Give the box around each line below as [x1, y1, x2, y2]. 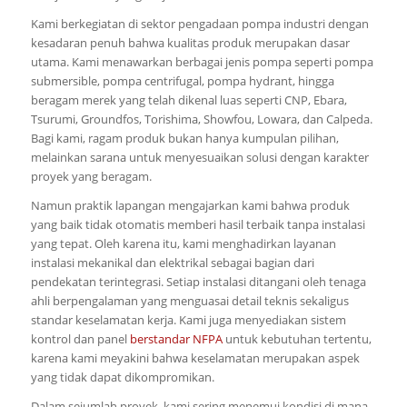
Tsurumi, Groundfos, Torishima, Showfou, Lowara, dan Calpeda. [30, 111, 372, 128]
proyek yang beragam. [30, 168, 152, 185]
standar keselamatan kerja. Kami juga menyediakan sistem [30, 312, 346, 329]
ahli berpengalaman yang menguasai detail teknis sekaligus [30, 293, 349, 310]
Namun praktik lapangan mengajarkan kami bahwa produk [30, 197, 350, 214]
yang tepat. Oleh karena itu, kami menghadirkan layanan [30, 235, 336, 253]
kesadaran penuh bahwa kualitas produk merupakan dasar [30, 35, 350, 52]
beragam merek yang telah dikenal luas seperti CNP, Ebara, [30, 92, 347, 109]
